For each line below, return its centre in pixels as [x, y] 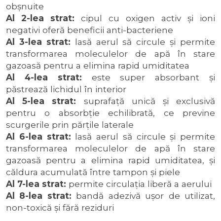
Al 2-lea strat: [43, 18]
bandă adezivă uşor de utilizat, [146, 196]
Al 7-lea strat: [37, 184]
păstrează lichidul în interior [66, 89]
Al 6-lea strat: [41, 136]
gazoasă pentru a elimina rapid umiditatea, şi [110, 160]
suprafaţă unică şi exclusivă [146, 101]
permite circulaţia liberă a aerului [140, 184]
